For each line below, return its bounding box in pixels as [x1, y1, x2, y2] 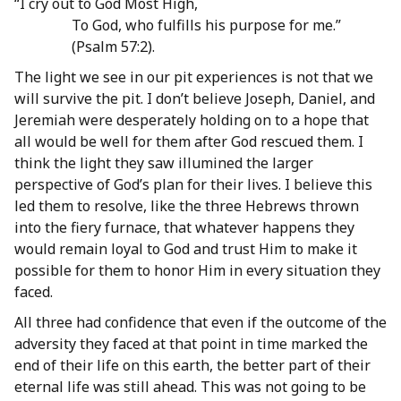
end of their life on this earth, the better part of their [14, 355, 371, 376]
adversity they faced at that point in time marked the [14, 334, 368, 354]
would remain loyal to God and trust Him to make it [14, 239, 357, 260]
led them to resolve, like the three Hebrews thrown [14, 196, 359, 217]
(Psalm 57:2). [72, 37, 155, 57]
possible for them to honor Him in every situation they [14, 260, 380, 281]
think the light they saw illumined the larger [14, 153, 313, 174]
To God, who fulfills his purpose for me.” [72, 15, 341, 36]
